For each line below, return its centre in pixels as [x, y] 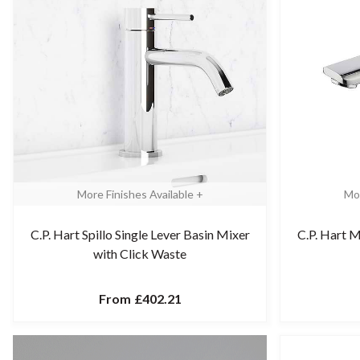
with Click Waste [140, 254]
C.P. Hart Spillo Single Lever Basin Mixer [140, 234]
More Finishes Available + [140, 194]
